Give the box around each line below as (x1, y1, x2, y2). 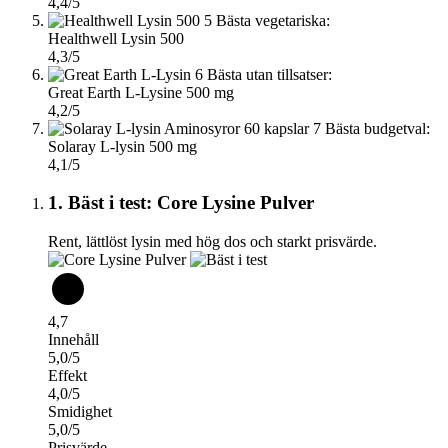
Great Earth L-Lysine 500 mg (48, 83, 234, 101)
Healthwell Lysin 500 (48, 29, 184, 47)
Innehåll (48, 331, 99, 349)
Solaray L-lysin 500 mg (48, 137, 197, 155)
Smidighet (48, 403, 112, 421)
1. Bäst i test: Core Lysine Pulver (48, 192, 314, 214)
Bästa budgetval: (325, 119, 430, 137)
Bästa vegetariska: (216, 11, 330, 29)
